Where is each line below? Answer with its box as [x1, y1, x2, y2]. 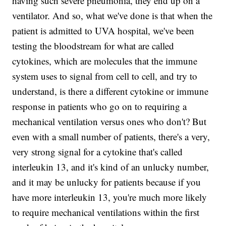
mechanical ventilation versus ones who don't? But [12, 115, 207, 128]
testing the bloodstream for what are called [12, 39, 175, 52]
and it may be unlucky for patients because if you [12, 176, 201, 189]
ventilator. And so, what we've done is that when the [12, 9, 213, 22]
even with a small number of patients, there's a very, [12, 130, 210, 143]
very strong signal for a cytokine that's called [12, 145, 183, 158]
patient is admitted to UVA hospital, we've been [12, 24, 195, 37]
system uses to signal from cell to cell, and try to [12, 70, 198, 83]
